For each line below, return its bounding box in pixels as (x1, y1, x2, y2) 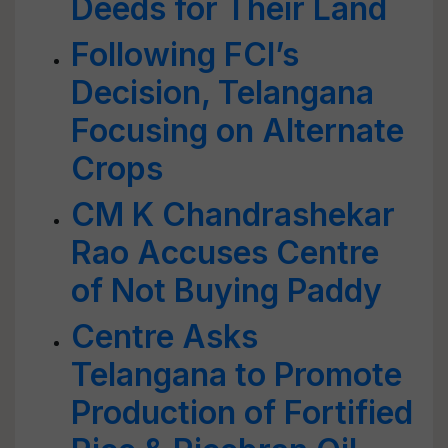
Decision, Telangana (71, 73, 374, 112)
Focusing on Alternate (71, 111, 404, 150)
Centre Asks (71, 317, 258, 356)
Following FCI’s (71, 35, 299, 74)
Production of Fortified (71, 393, 413, 432)
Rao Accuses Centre (71, 233, 379, 272)
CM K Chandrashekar (71, 195, 395, 234)
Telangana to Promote (71, 355, 402, 394)
